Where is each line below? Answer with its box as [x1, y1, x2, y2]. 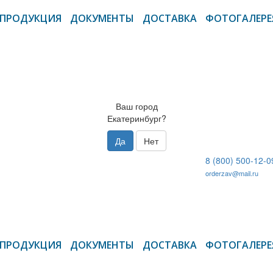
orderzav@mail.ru [205, 168, 258, 178]
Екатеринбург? [107, 112, 166, 124]
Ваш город [115, 100, 158, 112]
